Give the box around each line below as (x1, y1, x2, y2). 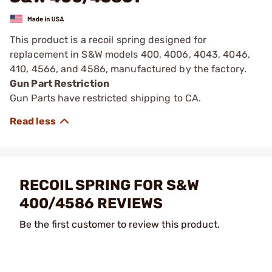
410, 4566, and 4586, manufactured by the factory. (10, 63, 246, 75)
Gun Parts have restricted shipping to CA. (10, 92, 202, 104)
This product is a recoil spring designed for (10, 33, 207, 46)
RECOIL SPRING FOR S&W (19, 176, 199, 194)
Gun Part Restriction (10, 77, 109, 89)
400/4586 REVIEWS (19, 194, 163, 212)
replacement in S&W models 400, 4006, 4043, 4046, (10, 48, 250, 60)
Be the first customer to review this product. (19, 218, 220, 230)
